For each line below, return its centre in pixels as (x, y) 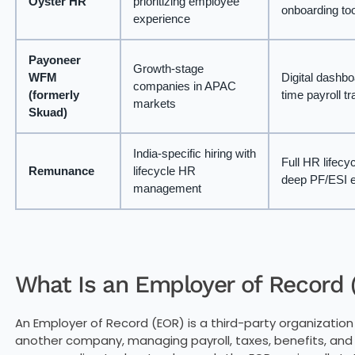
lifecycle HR (164, 171)
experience (161, 19)
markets (154, 104)
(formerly (53, 95)
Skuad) (48, 113)
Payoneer (54, 60)
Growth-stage (168, 69)
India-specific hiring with (194, 154)
